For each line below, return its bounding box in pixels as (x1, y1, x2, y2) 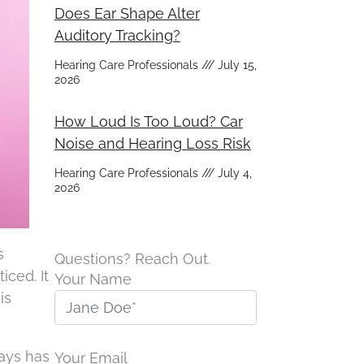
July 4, (214, 167, 252, 180)
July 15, (214, 58, 257, 71)
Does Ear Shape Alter (54, 5, 200, 22)
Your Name (54, 271, 132, 288)
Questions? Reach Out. (54, 250, 210, 267)
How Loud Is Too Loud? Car (54, 113, 243, 130)
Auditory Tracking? (54, 27, 180, 44)
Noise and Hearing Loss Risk (54, 135, 251, 152)
